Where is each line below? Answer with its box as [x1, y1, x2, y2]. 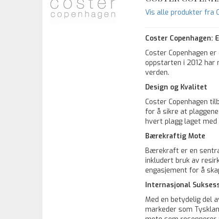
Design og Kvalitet [145, 83, 207, 92]
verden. [145, 68, 169, 77]
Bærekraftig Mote [145, 131, 205, 141]
